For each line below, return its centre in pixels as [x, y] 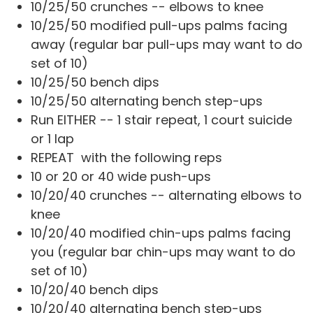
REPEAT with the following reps [126, 158]
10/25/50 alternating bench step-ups [147, 101]
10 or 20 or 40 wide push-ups [121, 176]
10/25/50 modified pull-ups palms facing [159, 26]
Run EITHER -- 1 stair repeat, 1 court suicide [161, 120]
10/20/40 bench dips [95, 290]
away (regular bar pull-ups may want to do [167, 44]
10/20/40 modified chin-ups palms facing [161, 233]
